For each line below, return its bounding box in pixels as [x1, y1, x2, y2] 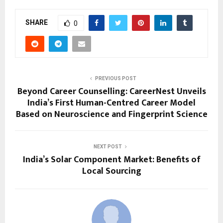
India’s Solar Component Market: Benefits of [22, 152, 201, 168]
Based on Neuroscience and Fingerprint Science [15, 107, 208, 122]
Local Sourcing [82, 164, 141, 179]
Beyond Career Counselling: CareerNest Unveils [17, 84, 206, 100]
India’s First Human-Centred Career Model [27, 96, 196, 111]
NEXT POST [93, 144, 122, 150]
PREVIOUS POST [95, 76, 136, 82]
